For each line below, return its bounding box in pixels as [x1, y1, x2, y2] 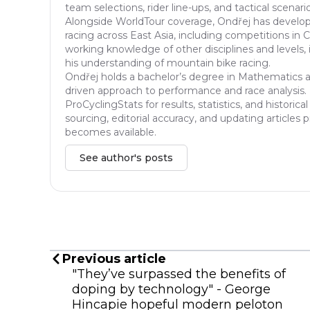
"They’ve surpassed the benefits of [72, 266, 286, 282]
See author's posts [80, 151, 173, 164]
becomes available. [65, 125, 156, 138]
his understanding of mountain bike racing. [65, 56, 271, 69]
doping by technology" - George [72, 281, 271, 297]
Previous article [62, 250, 166, 266]
